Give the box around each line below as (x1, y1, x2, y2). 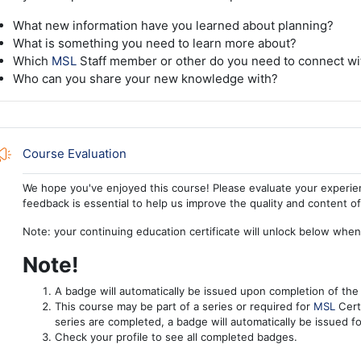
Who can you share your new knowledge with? (12, 70, 278, 86)
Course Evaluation (22, 145, 127, 161)
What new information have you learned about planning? (12, 17, 334, 33)
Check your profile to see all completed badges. (54, 330, 297, 343)
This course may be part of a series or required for (54, 299, 313, 313)
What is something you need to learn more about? (12, 35, 297, 51)
